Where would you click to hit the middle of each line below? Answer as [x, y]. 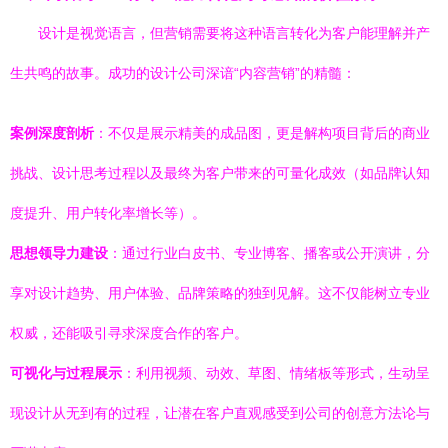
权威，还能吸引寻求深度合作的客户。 [129, 333]
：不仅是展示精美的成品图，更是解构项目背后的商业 [262, 133]
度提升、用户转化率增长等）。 [108, 213]
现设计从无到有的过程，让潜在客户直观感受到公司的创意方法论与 [220, 413]
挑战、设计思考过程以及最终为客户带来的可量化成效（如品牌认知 [220, 173]
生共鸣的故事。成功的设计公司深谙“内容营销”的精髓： [183, 73]
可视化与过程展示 [66, 373]
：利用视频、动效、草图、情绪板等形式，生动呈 [276, 373]
